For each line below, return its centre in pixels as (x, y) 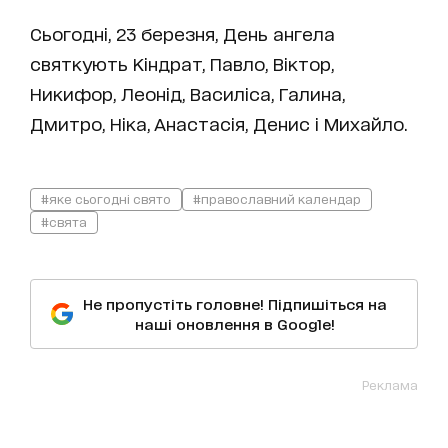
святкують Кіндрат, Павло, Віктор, (182, 62)
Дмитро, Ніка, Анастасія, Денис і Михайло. (218, 122)
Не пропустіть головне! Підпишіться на (235, 303)
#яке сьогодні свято (106, 198)
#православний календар (277, 198)
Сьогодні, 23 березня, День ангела (182, 32)
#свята (64, 221)
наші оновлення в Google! (235, 323)
